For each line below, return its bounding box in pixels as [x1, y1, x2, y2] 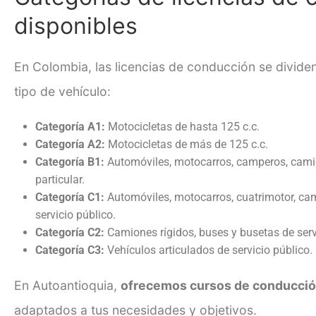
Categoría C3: [35, 243, 104, 257]
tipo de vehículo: [14, 83, 111, 99]
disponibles [14, 11, 138, 39]
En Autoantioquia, [14, 277, 121, 293]
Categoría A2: [35, 137, 105, 151]
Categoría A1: [35, 119, 105, 133]
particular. [35, 172, 85, 186]
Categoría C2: [35, 225, 104, 239]
